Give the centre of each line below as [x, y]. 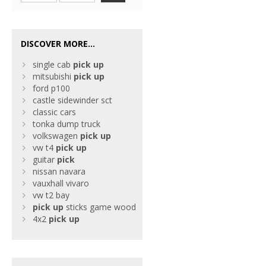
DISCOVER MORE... [58, 44]
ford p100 [51, 88]
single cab [53, 64]
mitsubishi [53, 76]
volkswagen [56, 136]
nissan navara [59, 171]
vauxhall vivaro [61, 183]
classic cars [54, 112]
